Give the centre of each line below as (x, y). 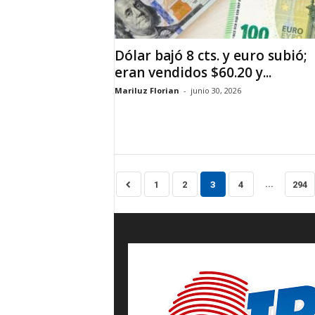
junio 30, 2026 (216, 90)
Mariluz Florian (147, 90)
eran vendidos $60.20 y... (193, 72)
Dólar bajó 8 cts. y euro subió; (211, 56)
